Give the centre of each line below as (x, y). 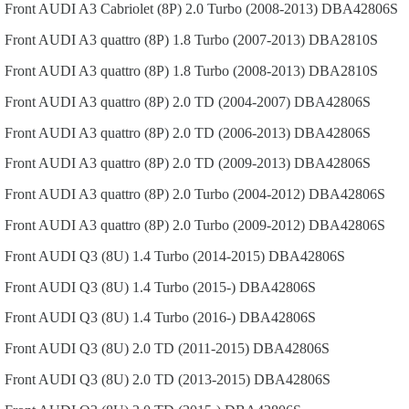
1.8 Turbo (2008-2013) (239, 70)
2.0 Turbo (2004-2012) (239, 194)
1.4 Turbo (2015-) (184, 287)
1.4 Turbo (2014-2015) (199, 256)
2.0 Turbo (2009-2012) (239, 225)
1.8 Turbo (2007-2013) (239, 40)
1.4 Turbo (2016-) (184, 318)
